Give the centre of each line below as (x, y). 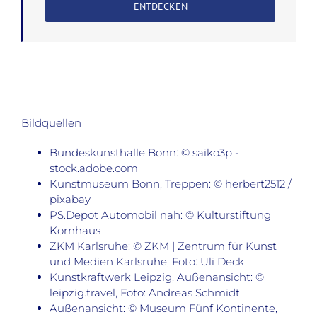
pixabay (70, 200)
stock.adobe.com (94, 168)
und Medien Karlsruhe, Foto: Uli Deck (147, 262)
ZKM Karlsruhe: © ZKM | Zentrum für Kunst (163, 246)
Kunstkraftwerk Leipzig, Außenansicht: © (157, 277)
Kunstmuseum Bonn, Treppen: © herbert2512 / (171, 184)
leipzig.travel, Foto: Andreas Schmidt (145, 293)
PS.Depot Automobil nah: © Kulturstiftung (160, 215)
